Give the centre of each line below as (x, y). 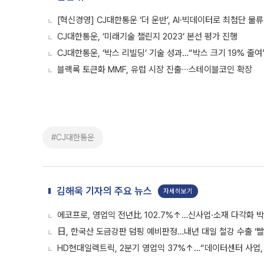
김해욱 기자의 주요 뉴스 (104, 191)
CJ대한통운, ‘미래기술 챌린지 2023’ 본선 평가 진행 (147, 37)
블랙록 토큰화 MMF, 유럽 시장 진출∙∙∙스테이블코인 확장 (155, 70)
